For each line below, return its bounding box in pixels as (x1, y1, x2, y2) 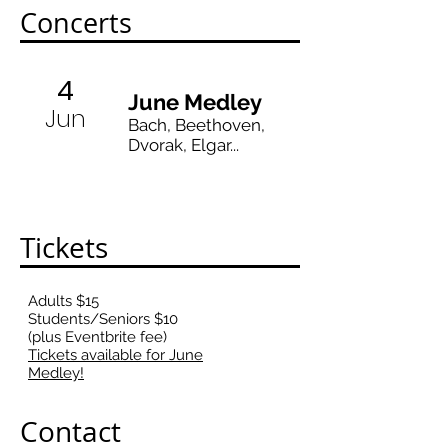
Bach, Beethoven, (128, 115, 265, 135)
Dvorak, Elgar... (128, 135, 239, 155)
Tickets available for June (28, 346, 203, 364)
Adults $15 (28, 292, 99, 310)
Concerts (20, 5, 132, 41)
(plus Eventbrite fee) (28, 328, 167, 346)
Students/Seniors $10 (28, 310, 178, 328)
